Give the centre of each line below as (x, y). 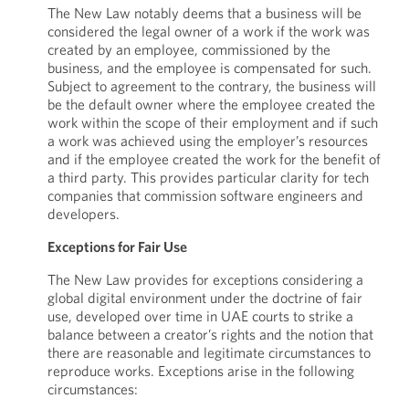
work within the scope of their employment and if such (212, 122)
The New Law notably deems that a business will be (204, 13)
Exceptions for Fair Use (117, 246)
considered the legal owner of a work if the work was (208, 31)
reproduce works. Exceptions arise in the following (200, 371)
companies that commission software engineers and (205, 195)
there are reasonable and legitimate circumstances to (209, 352)
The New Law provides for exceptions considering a (205, 279)
